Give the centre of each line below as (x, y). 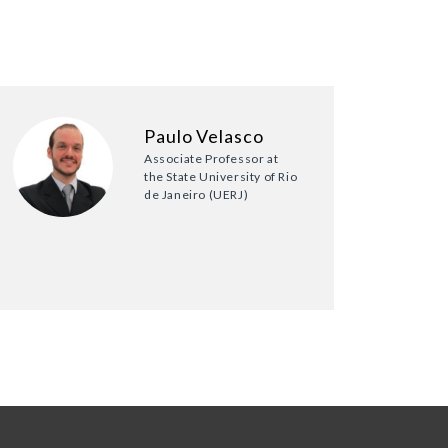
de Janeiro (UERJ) (196, 195)
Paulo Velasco (204, 136)
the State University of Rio (221, 177)
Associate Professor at (211, 159)
